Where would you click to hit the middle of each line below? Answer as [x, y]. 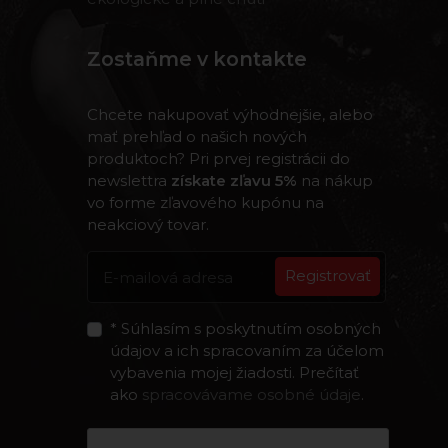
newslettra [129, 180]
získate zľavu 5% [234, 180]
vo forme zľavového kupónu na [205, 202]
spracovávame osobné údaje [251, 395]
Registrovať [327, 276]
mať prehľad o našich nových [197, 136]
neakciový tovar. [148, 224]
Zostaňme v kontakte [197, 58]
